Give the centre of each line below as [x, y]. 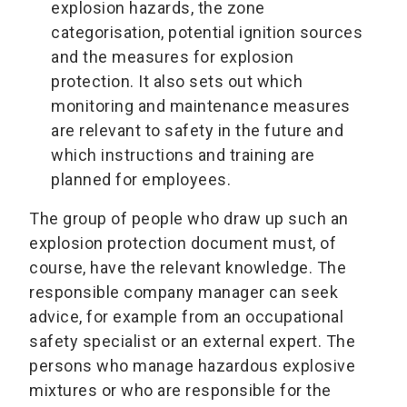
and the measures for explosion [172, 56]
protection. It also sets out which [177, 81]
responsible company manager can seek [184, 292]
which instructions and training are [183, 154]
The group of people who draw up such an [189, 218]
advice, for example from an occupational [186, 316]
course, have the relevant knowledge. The [188, 267]
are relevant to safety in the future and [197, 130]
